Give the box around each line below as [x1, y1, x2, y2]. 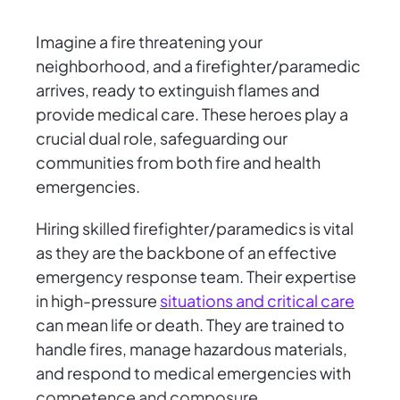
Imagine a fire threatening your [36, 31, 262, 53]
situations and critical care [160, 290, 354, 312]
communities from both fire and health [36, 152, 321, 173]
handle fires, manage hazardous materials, [36, 338, 347, 360]
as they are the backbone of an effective [36, 242, 337, 263]
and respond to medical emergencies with [36, 362, 351, 384]
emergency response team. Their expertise [36, 266, 356, 287]
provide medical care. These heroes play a [36, 104, 348, 125]
